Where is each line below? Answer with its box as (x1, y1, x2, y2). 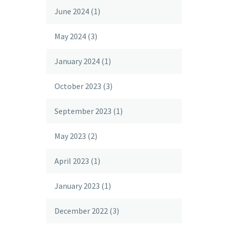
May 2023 (54, 131, 86, 141)
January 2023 (54, 181, 100, 191)
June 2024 (54, 6, 89, 16)
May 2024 (54, 31, 86, 41)
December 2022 (54, 206, 108, 216)
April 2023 (54, 156, 89, 166)
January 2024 (54, 56, 100, 66)
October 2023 (54, 81, 101, 91)
